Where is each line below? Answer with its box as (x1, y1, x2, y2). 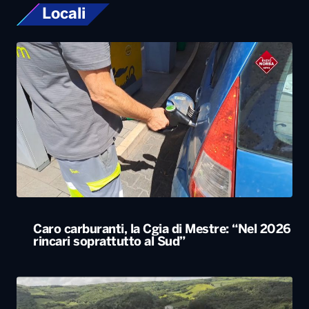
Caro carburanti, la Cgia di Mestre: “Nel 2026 (33, 223, 291, 236)
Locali (42, 7, 86, 21)
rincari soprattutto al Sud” (33, 236, 186, 248)
